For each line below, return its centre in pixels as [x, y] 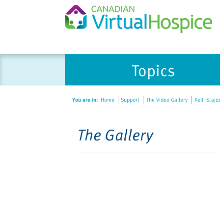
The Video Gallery [166, 99]
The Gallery [115, 134]
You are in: [85, 99]
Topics [153, 70]
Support [130, 99]
